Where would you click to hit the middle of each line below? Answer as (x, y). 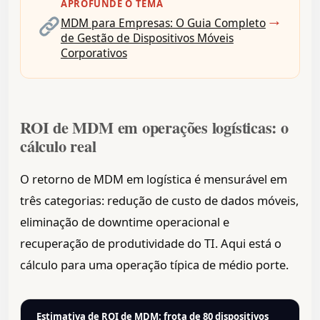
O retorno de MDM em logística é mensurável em (154, 179)
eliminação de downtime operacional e (125, 222)
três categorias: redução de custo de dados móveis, (159, 201)
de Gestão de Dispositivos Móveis (147, 38)
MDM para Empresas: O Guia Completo (163, 23)
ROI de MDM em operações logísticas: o (154, 128)
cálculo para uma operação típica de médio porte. (154, 265)
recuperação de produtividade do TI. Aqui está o (151, 244)
